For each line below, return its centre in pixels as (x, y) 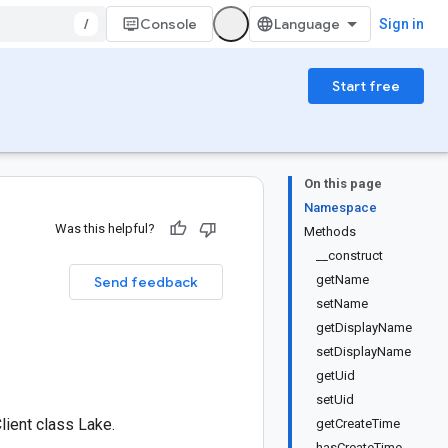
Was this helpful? (105, 228)
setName (342, 303)
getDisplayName (364, 327)
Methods (330, 231)
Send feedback (146, 282)
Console (168, 24)
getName (342, 279)
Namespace (340, 207)
